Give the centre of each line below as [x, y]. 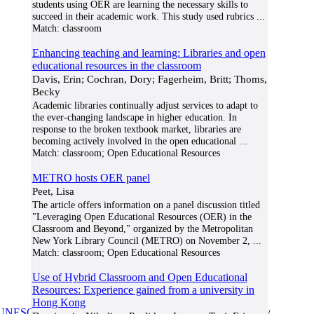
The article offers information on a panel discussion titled [146, 205]
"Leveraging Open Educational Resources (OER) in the [142, 217]
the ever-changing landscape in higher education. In [134, 117]
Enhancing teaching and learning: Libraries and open [149, 53]
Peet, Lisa [53, 191]
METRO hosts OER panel [91, 178]
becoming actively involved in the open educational [134, 141]
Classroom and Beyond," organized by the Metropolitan [142, 228]
